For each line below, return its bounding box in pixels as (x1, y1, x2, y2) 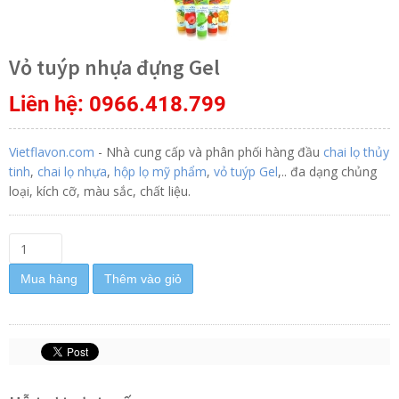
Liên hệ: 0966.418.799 (9, 92, 226, 117)
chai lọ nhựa (37, 163, 107, 180)
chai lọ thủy (323, 143, 389, 160)
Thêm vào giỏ (104, 272, 182, 286)
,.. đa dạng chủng (278, 163, 377, 180)
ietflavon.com (16, 143, 94, 160)
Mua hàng (20, 272, 77, 286)
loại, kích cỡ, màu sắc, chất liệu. (9, 183, 191, 199)
